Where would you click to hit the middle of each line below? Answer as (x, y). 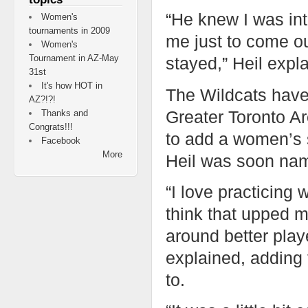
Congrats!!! (51, 127)
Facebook (61, 141)
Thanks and (65, 113)
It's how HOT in (72, 86)
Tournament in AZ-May (74, 58)
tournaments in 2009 (69, 31)
